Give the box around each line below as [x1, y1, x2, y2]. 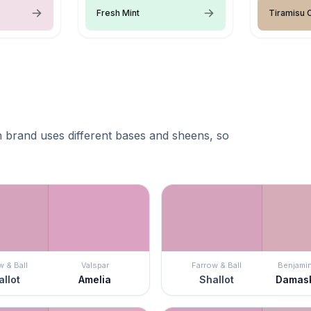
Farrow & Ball [191, 260, 242, 270]
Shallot [199, 273, 234, 285]
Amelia [78, 273, 111, 285]
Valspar [81, 260, 109, 270]
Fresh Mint [96, 7, 140, 18]
